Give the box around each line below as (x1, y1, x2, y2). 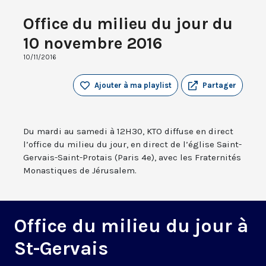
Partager (202, 81, 236, 90)
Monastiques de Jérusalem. (23, 165, 137, 176)
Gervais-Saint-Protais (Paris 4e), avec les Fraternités (23, 152, 241, 163)
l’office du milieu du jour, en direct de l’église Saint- (23, 139, 242, 150)
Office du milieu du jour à (14, 215, 248, 237)
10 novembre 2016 (23, 33, 163, 53)
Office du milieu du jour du (23, 14, 233, 34)
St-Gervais (14, 237, 108, 260)
